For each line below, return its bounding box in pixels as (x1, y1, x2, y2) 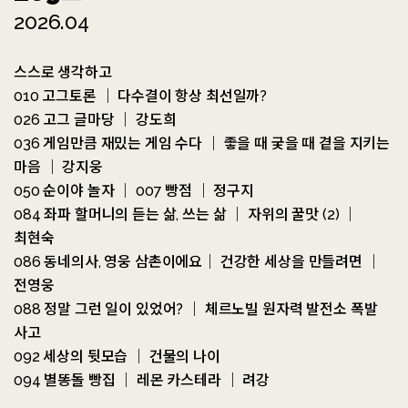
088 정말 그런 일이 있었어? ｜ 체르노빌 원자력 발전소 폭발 (14, 300, 378, 318)
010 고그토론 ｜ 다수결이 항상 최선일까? (14, 87, 268, 105)
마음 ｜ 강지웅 (14, 158, 103, 176)
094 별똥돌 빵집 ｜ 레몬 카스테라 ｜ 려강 (14, 371, 270, 389)
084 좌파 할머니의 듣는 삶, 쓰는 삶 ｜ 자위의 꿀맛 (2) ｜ (14, 205, 358, 223)
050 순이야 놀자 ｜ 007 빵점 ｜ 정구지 (14, 181, 254, 199)
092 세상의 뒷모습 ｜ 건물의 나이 (14, 347, 220, 365)
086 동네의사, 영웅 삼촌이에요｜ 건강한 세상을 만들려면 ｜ (14, 252, 381, 270)
